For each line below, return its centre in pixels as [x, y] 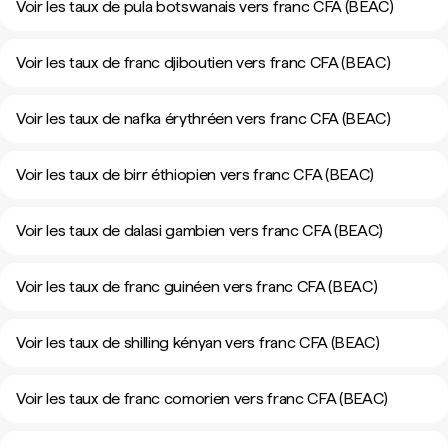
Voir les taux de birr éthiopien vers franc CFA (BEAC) [195, 174]
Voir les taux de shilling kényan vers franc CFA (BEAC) [198, 342]
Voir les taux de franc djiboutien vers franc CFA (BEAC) [203, 62]
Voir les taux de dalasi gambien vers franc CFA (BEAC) [200, 230]
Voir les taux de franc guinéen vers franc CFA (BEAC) [197, 286]
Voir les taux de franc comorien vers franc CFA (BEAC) [202, 398]
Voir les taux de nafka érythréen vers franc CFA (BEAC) [203, 118]
